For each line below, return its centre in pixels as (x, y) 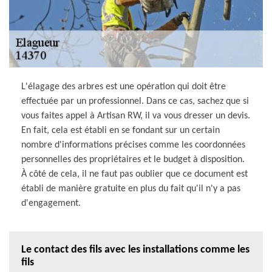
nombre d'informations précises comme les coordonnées (133, 145)
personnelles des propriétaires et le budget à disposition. (133, 159)
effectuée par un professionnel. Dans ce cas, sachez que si (135, 101)
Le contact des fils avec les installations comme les (135, 250)
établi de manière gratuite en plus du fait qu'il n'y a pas (131, 189)
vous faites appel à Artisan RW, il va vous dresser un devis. (136, 116)
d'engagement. (51, 203)
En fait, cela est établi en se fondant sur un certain (121, 130)
